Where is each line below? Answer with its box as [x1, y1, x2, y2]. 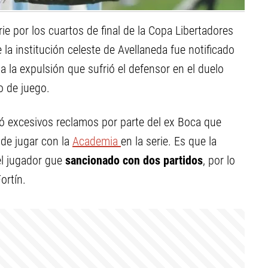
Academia [72, 134, 121, 148]
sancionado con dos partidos [65, 153, 203, 167]
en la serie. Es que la [121, 134, 217, 148]
